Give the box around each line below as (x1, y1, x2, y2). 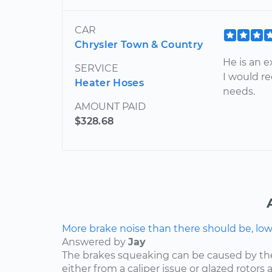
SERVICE (75, 62, 118, 74)
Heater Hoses (75, 76, 144, 89)
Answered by (62, 236, 128, 248)
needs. (223, 85, 256, 97)
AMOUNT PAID (75, 100, 146, 112)
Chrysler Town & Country (75, 38, 203, 50)
